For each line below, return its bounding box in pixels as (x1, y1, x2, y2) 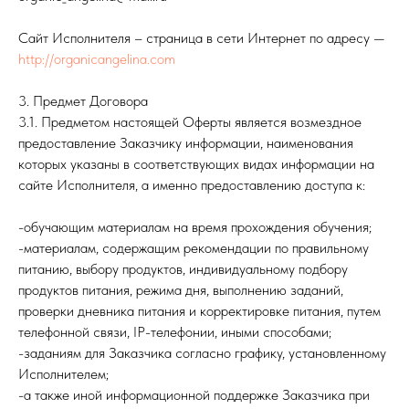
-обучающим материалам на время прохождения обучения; (18, 218, 372, 236)
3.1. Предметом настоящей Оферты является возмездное (18, 113, 362, 131)
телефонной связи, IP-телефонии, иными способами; (18, 323, 331, 341)
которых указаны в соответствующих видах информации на (18, 155, 374, 173)
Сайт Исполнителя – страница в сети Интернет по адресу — (18, 29, 385, 47)
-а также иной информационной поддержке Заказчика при (18, 386, 370, 404)
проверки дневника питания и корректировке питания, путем (18, 302, 381, 320)
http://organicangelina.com (18, 50, 175, 68)
